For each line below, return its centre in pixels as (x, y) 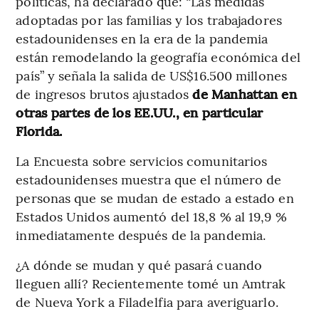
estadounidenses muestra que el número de (149, 179)
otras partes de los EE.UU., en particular (140, 112)
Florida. (39, 130)
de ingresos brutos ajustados (104, 93)
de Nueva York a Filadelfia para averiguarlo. (147, 301)
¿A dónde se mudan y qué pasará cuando (139, 264)
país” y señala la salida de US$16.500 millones (151, 75)
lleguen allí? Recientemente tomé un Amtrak (151, 283)
